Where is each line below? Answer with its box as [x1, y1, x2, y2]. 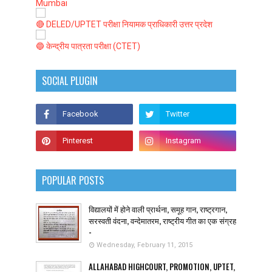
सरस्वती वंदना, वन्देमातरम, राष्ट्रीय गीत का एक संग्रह [89, 214, 236, 226]
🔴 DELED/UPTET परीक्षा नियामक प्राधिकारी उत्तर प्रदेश [36, 19, 212, 29]
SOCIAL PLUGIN [42, 73, 98, 88]
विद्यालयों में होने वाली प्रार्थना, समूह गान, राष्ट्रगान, [89, 202, 227, 215]
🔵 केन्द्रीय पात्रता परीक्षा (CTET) [36, 41, 140, 51]
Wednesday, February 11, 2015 [97, 240, 192, 249]
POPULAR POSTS [42, 172, 104, 188]
